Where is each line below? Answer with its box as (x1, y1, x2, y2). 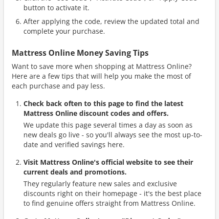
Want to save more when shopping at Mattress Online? (12, 62, 192, 71)
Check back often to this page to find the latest (23, 99, 183, 108)
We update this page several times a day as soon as (23, 120, 193, 130)
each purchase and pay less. (12, 81, 105, 90)
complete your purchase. (23, 26, 105, 36)
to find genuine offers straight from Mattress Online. (23, 198, 196, 208)
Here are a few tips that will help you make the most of (12, 71, 191, 81)
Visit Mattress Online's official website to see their (23, 157, 193, 167)
